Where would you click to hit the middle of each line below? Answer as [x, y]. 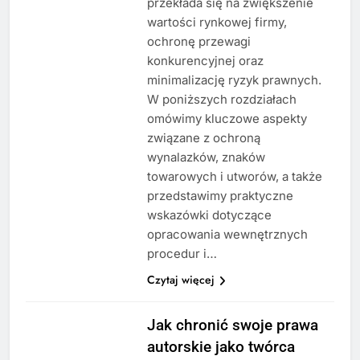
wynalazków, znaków [206, 157]
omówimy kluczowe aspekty [227, 119]
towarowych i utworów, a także [234, 177]
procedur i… [182, 254]
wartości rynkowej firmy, [217, 22]
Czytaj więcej [180, 280]
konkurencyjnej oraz [205, 61]
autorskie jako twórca [221, 347]
